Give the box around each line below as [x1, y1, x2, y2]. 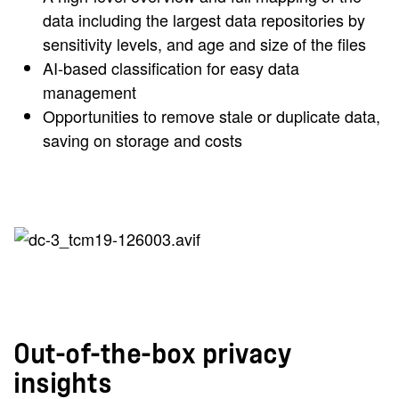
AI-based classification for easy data [43, 55, 299, 79]
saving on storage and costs [43, 127, 242, 151]
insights [14, 370, 112, 397]
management [43, 79, 136, 103]
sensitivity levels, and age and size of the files [43, 31, 366, 55]
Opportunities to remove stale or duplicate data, [43, 103, 380, 127]
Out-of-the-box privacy [14, 340, 292, 368]
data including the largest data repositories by [43, 7, 365, 31]
